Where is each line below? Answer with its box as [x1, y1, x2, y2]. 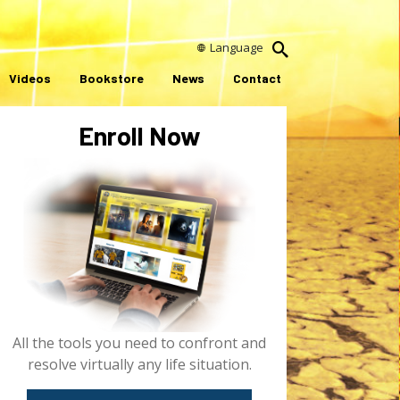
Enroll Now [78, 119, 201, 151]
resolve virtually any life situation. [27, 354, 252, 374]
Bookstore [79, 71, 144, 87]
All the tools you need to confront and [12, 332, 266, 353]
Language [210, 39, 264, 55]
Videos [9, 71, 51, 87]
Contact [233, 71, 281, 87]
